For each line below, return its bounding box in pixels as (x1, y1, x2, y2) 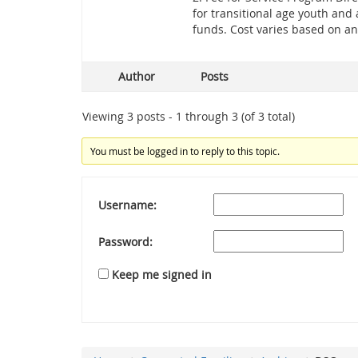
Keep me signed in (112, 267, 212, 282)
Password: (98, 233, 153, 249)
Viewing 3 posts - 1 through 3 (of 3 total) (82, 109, 295, 124)
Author (118, 69, 155, 84)
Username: (98, 197, 157, 213)
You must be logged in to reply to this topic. (90, 145, 280, 157)
